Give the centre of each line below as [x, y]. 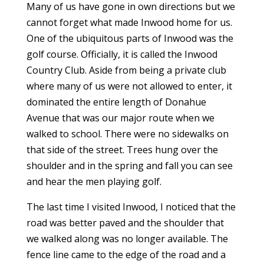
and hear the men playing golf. [94, 181]
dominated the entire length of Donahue [116, 102]
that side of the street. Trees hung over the [122, 150]
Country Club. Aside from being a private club [126, 70]
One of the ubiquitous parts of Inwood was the [130, 38]
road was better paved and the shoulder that [125, 223]
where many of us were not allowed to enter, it [129, 86]
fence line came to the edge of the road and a [126, 255]
